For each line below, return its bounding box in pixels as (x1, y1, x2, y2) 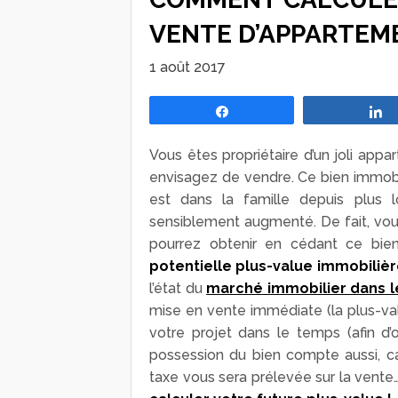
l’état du (149, 279, 207, 297)
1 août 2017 (149, 58, 226, 76)
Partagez (240, 104, 287, 117)
